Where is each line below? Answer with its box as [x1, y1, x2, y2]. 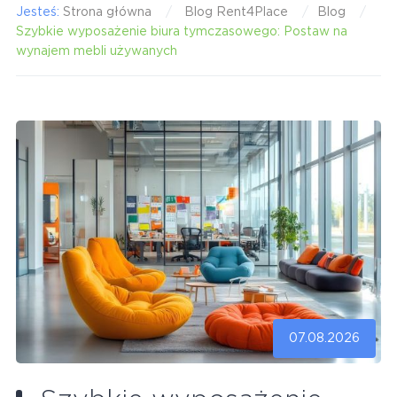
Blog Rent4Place [183, 5, 288, 19]
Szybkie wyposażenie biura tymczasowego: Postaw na [15, 25, 347, 38]
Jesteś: [15, 5, 63, 19]
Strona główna [62, 5, 152, 19]
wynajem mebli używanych [15, 44, 177, 58]
